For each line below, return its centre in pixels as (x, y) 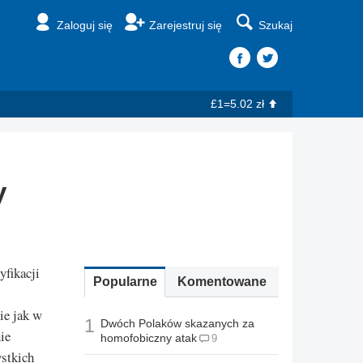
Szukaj (275, 25)
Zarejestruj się (186, 25)
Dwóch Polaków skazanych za (177, 324)
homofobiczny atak (149, 338)
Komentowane (222, 282)
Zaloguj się (85, 25)
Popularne (125, 282)
